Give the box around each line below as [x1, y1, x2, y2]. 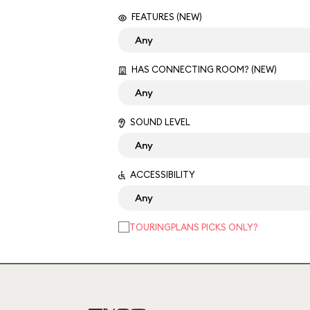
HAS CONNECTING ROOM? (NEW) [129, 64, 277, 75]
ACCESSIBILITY [128, 169, 195, 180]
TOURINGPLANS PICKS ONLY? [129, 221, 258, 232]
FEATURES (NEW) [129, 11, 202, 22]
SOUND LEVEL [128, 116, 190, 127]
